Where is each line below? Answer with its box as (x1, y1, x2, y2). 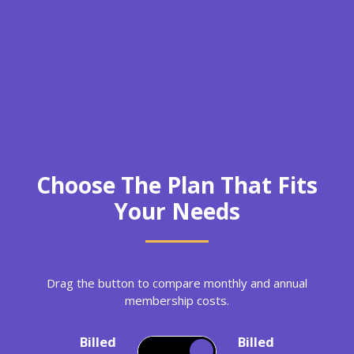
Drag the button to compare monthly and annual (47, 275, 307, 292)
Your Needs (114, 196, 240, 227)
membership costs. (125, 292, 229, 309)
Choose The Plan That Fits (36, 170, 318, 201)
